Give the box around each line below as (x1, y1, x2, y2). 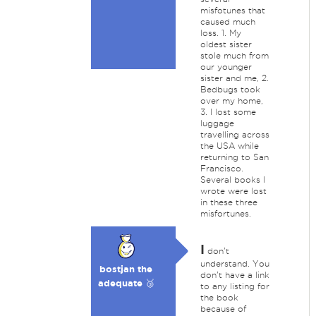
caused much (200, 17, 255, 26)
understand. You (200, 259, 269, 268)
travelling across (200, 130, 269, 139)
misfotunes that (200, 6, 265, 15)
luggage (200, 119, 234, 128)
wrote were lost (200, 186, 267, 195)
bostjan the (99, 264, 153, 274)
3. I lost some (200, 107, 256, 116)
